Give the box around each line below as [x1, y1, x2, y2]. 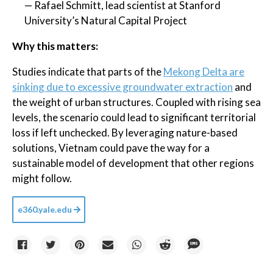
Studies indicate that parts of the [12, 65, 163, 78]
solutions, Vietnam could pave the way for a [12, 141, 210, 154]
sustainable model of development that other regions [12, 157, 254, 169]
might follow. [12, 172, 72, 185]
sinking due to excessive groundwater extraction [12, 80, 233, 93]
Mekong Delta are [163, 65, 244, 78]
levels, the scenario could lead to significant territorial [12, 111, 256, 124]
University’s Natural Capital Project [24, 14, 187, 27]
